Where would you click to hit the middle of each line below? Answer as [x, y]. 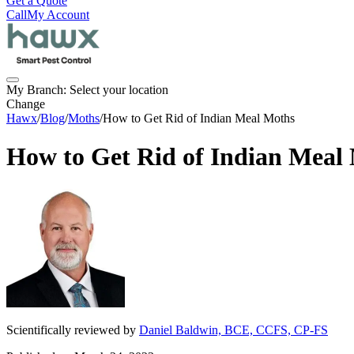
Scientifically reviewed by [73, 330]
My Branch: [38, 90]
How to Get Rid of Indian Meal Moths [199, 118]
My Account [58, 15]
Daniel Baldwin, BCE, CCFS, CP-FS [233, 330]
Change [26, 104]
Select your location [119, 90]
